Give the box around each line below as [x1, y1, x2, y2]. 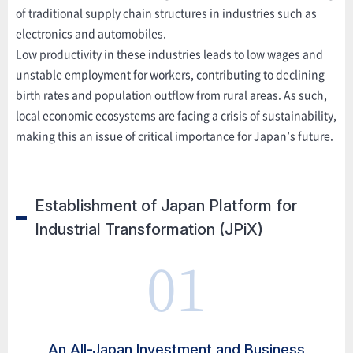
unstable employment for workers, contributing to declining [16, 69, 325, 80]
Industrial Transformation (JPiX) [35, 220, 264, 239]
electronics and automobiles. [16, 28, 166, 39]
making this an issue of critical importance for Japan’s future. [16, 131, 333, 142]
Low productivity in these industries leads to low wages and [16, 49, 323, 60]
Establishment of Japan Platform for [35, 196, 298, 215]
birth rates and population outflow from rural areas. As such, [16, 90, 327, 101]
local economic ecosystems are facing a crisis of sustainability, [16, 110, 336, 121]
